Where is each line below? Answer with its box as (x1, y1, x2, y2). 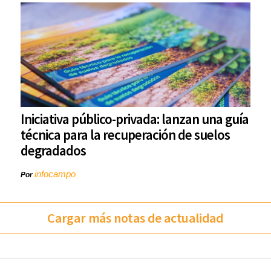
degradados (21, 142, 86, 160)
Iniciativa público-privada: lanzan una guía (21, 110, 249, 128)
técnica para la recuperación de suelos (21, 126, 230, 144)
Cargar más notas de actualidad (47, 209, 224, 227)
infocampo (34, 169, 76, 180)
